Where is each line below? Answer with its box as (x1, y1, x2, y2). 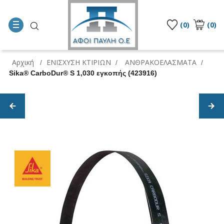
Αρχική (12, 57, 34, 67)
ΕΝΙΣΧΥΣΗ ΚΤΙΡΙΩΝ (46, 57, 111, 67)
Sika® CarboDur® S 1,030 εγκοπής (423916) (9, 68, 157, 77)
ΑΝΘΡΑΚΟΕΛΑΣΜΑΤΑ (125, 57, 196, 67)
